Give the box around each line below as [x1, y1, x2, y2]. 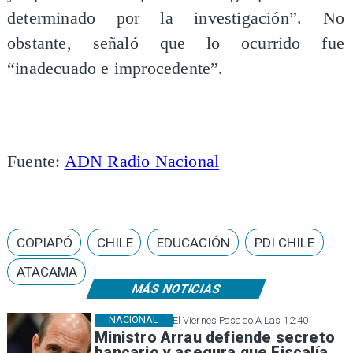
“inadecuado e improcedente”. [6, 59, 224, 79]
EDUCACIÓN [157, 234, 231, 251]
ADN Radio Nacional [64, 151, 220, 171]
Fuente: [6, 151, 65, 171]
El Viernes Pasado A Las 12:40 [172, 314, 309, 326]
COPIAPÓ [16, 234, 72, 251]
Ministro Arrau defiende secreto [95, 329, 335, 347]
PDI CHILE [255, 234, 315, 251]
